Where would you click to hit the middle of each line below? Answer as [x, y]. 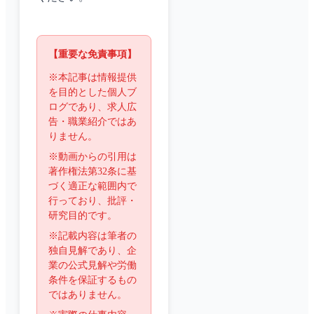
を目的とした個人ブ [93, 93]
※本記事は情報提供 [93, 78]
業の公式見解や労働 [93, 266]
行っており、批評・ [93, 201]
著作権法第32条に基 [93, 172]
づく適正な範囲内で [93, 186]
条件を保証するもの [93, 280]
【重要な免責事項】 [93, 55]
